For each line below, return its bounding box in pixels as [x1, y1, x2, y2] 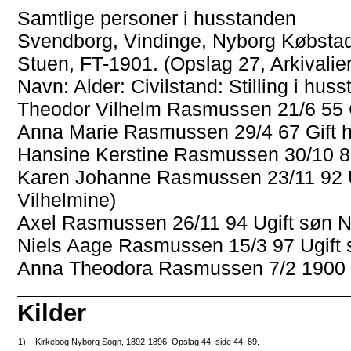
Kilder [17, 299, 87, 327]
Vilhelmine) [17, 189, 117, 212]
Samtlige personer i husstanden [17, 7, 297, 30]
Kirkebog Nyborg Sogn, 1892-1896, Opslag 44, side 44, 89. [35, 336, 260, 346]
